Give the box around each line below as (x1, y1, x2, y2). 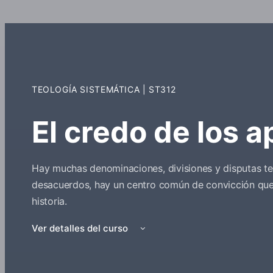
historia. (32, 195, 67, 208)
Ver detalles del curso (32, 222, 130, 235)
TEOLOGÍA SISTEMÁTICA (32, 84, 143, 94)
